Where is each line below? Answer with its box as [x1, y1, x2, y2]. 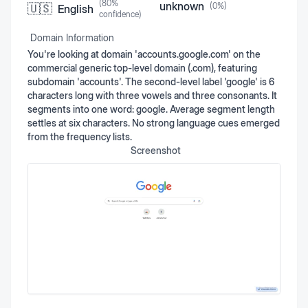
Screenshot [130, 144, 181, 156]
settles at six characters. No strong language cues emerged [27, 117, 280, 129]
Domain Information [30, 32, 114, 43]
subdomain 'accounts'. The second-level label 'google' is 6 [27, 76, 274, 87]
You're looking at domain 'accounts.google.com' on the [27, 48, 261, 60]
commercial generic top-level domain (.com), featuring [27, 62, 257, 74]
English [58, 2, 93, 16]
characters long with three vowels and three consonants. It [27, 89, 277, 101]
